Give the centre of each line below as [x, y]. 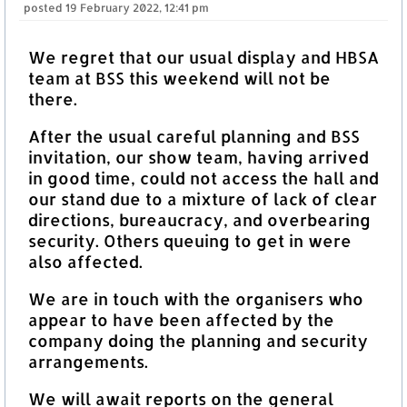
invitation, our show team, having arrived [199, 157]
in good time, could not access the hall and [203, 178]
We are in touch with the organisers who [196, 299]
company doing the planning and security [198, 341]
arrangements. [88, 362]
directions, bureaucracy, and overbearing [199, 220]
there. [53, 99]
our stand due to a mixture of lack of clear [203, 199]
